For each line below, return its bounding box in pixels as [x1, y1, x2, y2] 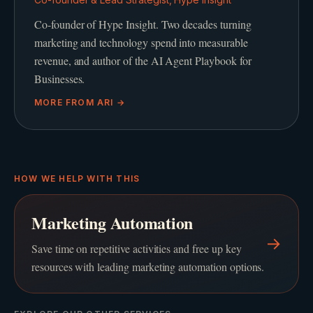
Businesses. [34, 71, 85, 87]
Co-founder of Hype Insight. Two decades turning [34, 17, 252, 32]
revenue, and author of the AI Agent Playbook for [34, 53, 252, 68]
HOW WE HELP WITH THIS [14, 173, 140, 184]
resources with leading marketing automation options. [31, 259, 265, 275]
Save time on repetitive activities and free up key [31, 241, 242, 256]
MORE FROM [34, 97, 97, 108]
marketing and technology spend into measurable [34, 35, 248, 50]
